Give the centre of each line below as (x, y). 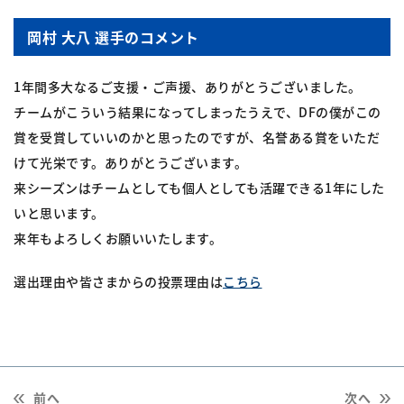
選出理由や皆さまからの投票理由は (118, 282)
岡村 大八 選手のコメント (113, 37)
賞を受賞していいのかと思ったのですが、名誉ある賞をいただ (197, 138)
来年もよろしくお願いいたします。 (118, 239)
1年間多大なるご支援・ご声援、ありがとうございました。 (188, 87)
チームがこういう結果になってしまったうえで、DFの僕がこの (197, 112)
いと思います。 (59, 213)
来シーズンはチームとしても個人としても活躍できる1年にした (199, 188)
